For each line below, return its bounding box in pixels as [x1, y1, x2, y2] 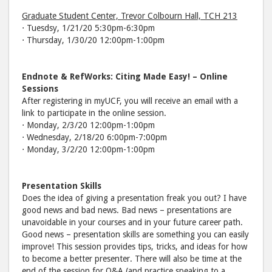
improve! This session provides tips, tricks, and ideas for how [22, 241, 247, 251]
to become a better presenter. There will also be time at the [22, 253, 242, 263]
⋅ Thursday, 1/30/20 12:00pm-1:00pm [22, 35, 165, 45]
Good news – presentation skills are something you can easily [22, 229, 249, 239]
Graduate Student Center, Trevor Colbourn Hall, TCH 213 [22, 10, 237, 21]
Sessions [22, 83, 58, 93]
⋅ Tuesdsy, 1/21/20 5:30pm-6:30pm [22, 22, 155, 33]
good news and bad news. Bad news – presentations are [22, 205, 231, 215]
